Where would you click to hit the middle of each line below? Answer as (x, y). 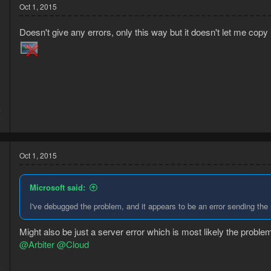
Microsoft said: (57, 188)
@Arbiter (37, 244)
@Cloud (73, 244)
